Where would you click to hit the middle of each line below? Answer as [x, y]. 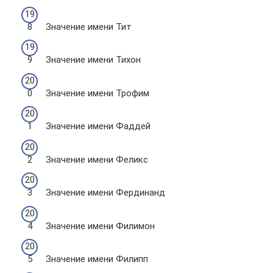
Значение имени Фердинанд [105, 193]
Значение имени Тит [89, 27]
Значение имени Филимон [100, 226]
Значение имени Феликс [97, 159]
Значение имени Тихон [93, 60]
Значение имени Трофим [97, 93]
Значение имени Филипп [97, 259]
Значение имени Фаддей [98, 126]
